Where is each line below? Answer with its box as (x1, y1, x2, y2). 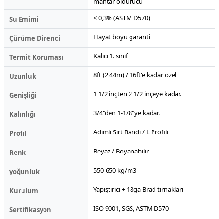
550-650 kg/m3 (93, 165, 136, 175)
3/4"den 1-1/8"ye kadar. (93, 108, 160, 117)
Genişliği (9, 90, 37, 100)
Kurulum (9, 186, 38, 195)
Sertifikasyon (9, 205, 51, 214)
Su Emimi (9, 14, 39, 23)
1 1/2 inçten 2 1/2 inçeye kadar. (93, 89, 181, 98)
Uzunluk (9, 71, 36, 81)
